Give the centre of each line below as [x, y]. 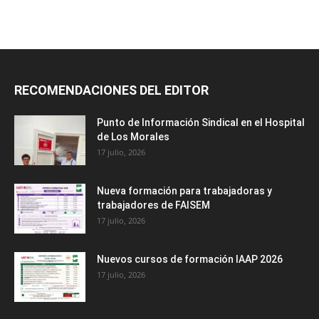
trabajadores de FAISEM [153, 205]
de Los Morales [133, 137]
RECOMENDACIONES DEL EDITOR [111, 90]
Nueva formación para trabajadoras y [184, 191]
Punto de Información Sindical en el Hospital [201, 123]
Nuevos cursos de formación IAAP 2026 [190, 260]
